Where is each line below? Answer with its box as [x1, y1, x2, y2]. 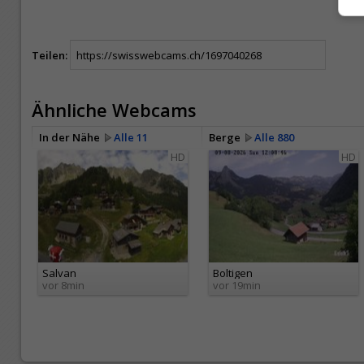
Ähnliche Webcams [32, 97, 197, 123]
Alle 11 [114, 130, 148, 145]
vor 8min [42, 278, 84, 293]
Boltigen [213, 266, 253, 281]
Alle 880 [254, 130, 294, 145]
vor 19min [213, 278, 261, 293]
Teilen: [32, 47, 67, 63]
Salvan [42, 266, 76, 281]
